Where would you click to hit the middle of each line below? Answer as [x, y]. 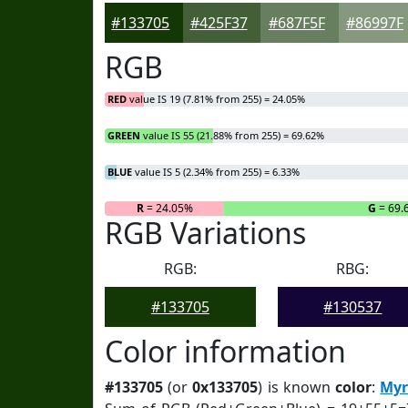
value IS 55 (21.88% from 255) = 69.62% [232, 135]
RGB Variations [205, 233]
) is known [297, 387]
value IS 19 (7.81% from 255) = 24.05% [216, 99]
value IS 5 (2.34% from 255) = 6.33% [216, 172]
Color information [225, 351]
